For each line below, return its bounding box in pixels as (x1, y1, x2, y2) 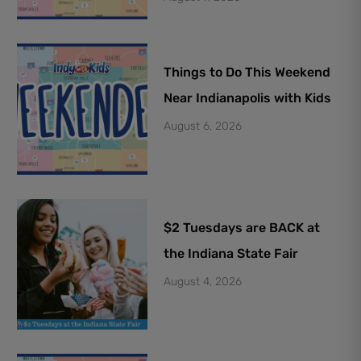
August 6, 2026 (164, 119, 243, 134)
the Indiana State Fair (164, 245, 299, 261)
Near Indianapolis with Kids (164, 90, 332, 106)
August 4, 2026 (164, 274, 243, 288)
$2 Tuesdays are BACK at (164, 219, 321, 235)
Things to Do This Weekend (164, 64, 331, 81)
